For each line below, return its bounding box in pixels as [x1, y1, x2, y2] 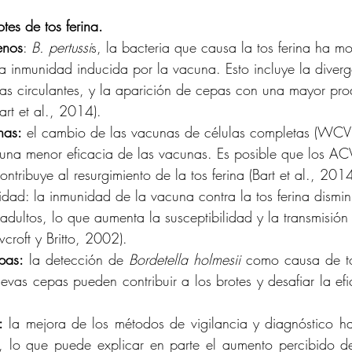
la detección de [24, 250, 129, 269]
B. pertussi [31, 38, 91, 57]
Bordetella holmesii [129, 250, 240, 269]
